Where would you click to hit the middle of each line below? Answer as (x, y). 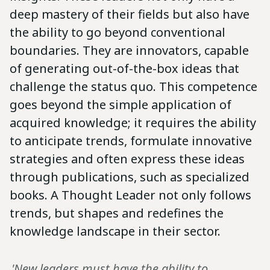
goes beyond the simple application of (121, 104)
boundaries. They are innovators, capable (129, 50)
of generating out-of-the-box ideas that (124, 68)
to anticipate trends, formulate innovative (131, 140)
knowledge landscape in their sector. (115, 231)
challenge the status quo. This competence (133, 86)
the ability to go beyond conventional (118, 32)
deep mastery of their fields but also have (130, 14)
